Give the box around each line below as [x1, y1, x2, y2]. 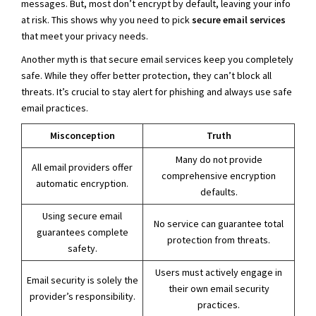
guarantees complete [36, 225, 128, 238]
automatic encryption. [36, 176, 128, 190]
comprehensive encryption [162, 169, 276, 182]
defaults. [200, 185, 238, 198]
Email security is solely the [26, 273, 138, 286]
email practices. [21, 101, 88, 114]
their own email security [168, 281, 269, 295]
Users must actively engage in [155, 265, 282, 279]
